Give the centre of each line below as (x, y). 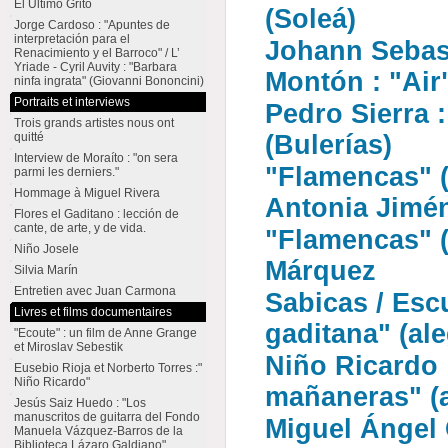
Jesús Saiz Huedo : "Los (79, 403)
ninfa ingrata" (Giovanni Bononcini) (108, 81)
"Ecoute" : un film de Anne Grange (105, 333)
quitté (28, 137)
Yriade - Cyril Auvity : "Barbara (95, 67)
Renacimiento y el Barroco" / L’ (96, 53)
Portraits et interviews (71, 102)
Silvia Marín (45, 270)
